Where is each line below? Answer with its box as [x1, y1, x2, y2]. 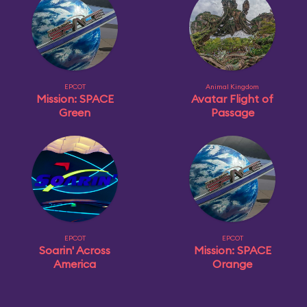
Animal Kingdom [206, 82, 259, 91]
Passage [210, 106, 254, 119]
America [53, 257, 96, 271]
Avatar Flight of [191, 92, 273, 106]
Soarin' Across [39, 243, 110, 257]
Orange [212, 257, 252, 271]
